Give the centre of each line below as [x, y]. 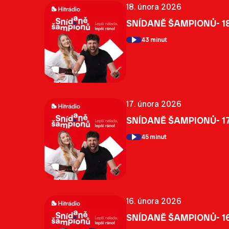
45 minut [154, 137]
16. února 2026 [154, 201]
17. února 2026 [154, 104]
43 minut [154, 40]
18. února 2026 [154, 7]
